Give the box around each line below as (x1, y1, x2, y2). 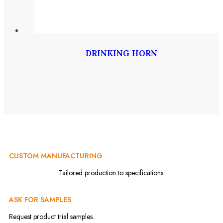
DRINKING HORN (86, 40, 157, 64)
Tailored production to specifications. (58, 168, 165, 178)
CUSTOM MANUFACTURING (9, 151, 103, 161)
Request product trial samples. (9, 212, 94, 222)
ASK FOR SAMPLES (9, 195, 71, 205)
